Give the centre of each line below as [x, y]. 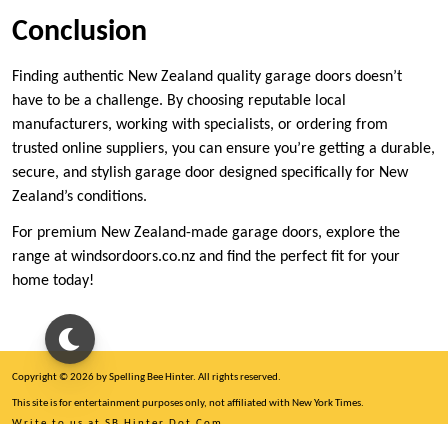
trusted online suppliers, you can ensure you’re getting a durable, [223, 148]
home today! [53, 280]
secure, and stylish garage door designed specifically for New [210, 172]
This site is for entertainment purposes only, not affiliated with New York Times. [188, 403]
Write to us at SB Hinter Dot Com [117, 423]
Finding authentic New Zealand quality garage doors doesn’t [207, 76]
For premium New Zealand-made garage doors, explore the [206, 232]
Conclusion [79, 32]
